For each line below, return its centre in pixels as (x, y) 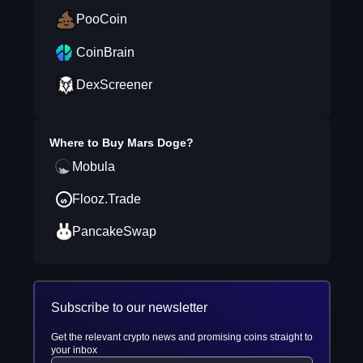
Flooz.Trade (106, 199)
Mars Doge (156, 143)
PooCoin (101, 19)
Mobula (93, 167)
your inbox (74, 350)
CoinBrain (105, 52)
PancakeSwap (114, 231)
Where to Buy (88, 143)
